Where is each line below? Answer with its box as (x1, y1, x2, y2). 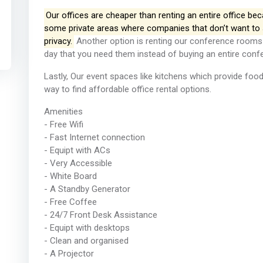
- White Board (43, 171, 97, 182)
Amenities (43, 106, 83, 117)
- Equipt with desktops (43, 222, 130, 234)
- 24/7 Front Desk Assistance (43, 210, 157, 221)
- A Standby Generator (43, 184, 130, 195)
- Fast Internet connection (43, 132, 145, 143)
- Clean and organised (43, 235, 129, 247)
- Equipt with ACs (43, 145, 110, 156)
